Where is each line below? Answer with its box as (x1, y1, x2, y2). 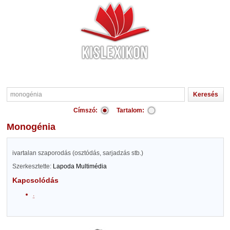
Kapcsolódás (12, 176, 59, 184)
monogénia (14, 122, 55, 132)
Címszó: (73, 107, 98, 114)
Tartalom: (117, 107, 144, 114)
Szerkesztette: (12, 163, 53, 170)
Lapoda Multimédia (52, 163, 107, 170)
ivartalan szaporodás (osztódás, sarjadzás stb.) (12, 149, 143, 157)
